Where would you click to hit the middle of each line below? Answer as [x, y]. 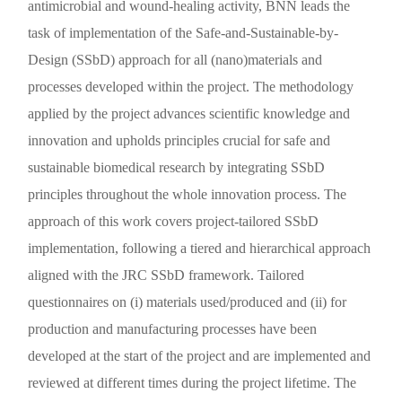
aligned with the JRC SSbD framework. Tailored [166, 275]
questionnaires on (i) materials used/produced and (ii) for [188, 302]
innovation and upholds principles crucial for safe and [179, 140]
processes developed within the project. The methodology [191, 87]
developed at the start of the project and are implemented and [200, 356]
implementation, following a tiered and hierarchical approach [200, 248]
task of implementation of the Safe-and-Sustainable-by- [184, 33]
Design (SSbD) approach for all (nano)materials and [175, 60]
